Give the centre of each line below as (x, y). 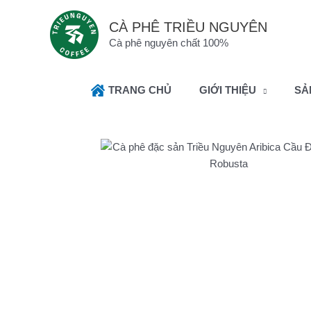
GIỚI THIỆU (228, 90)
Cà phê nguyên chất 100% (169, 42)
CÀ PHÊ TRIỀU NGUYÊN (188, 27)
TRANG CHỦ (140, 90)
